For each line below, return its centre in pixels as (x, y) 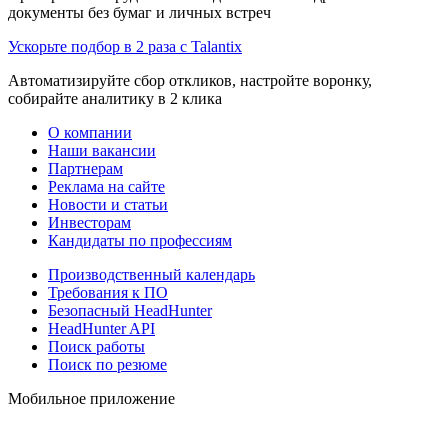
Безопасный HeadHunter (130, 310)
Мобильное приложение (91, 398)
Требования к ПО (108, 292)
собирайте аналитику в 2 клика (115, 98)
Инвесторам (89, 222)
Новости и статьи (108, 204)
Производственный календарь (151, 274)
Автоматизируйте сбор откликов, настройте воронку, (190, 80)
